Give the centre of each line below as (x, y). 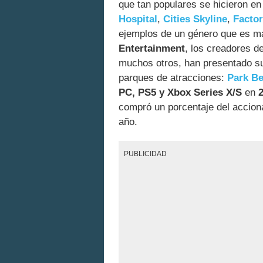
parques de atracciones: (173, 77)
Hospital (138, 19)
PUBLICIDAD (146, 154)
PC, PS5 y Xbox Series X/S (180, 92)
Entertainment (152, 48)
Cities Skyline (195, 19)
